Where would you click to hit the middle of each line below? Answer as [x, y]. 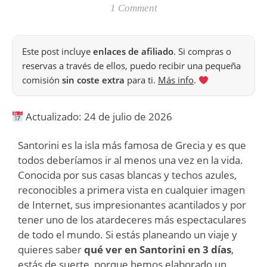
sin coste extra [93, 80]
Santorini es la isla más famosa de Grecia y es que [132, 145]
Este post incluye [58, 51]
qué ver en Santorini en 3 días [158, 249]
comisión [42, 80]
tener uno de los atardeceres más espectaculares [132, 220]
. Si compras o [202, 51]
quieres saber [51, 249]
